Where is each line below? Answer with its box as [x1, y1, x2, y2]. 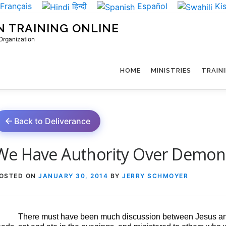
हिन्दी [72, 1, 87, 11]
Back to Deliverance [14, 116, 90, 126]
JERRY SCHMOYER [122, 172, 188, 180]
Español [137, 1, 167, 11]
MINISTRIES [151, 66, 191, 74]
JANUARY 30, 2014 [38, 172, 108, 180]
